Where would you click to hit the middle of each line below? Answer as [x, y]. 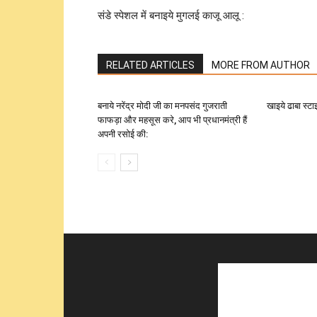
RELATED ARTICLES [150, 65]
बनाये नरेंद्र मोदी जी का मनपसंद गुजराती [162, 106]
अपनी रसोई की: [123, 134]
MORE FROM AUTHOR [261, 65]
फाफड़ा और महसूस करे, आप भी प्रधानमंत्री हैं [172, 120]
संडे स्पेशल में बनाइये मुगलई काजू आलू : [171, 16]
